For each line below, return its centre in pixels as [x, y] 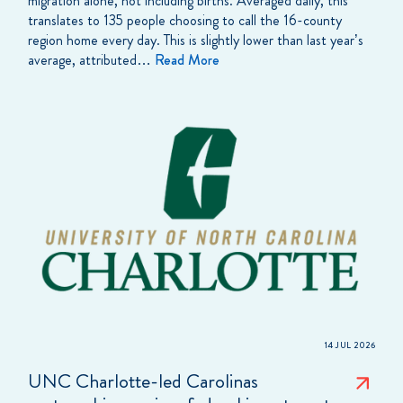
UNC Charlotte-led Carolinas [143, 381]
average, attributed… [91, 59]
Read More [187, 59]
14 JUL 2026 [349, 345]
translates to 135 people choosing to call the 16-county [185, 20]
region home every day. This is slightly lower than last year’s [196, 40]
